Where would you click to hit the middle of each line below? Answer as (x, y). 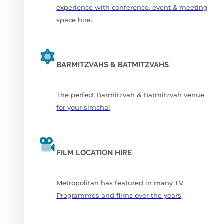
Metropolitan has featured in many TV (120, 183)
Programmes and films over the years (119, 195)
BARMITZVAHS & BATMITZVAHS (113, 65)
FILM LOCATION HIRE (94, 153)
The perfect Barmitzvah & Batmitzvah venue (131, 95)
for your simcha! (83, 108)
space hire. (75, 20)
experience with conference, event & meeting (132, 7)
